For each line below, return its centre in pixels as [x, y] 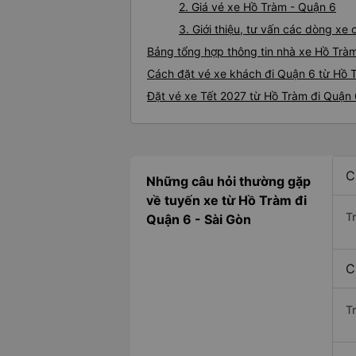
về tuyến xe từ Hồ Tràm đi [226, 201]
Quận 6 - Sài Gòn [199, 220]
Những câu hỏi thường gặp [228, 182]
